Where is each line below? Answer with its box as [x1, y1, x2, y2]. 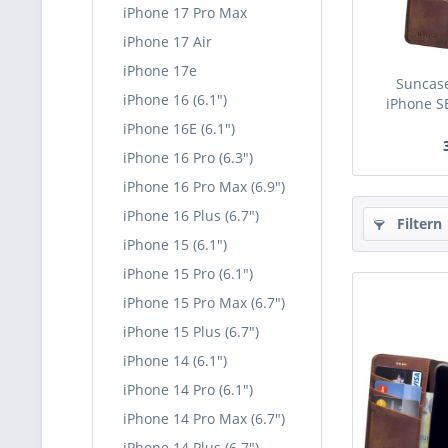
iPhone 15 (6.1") [123, 235, 227, 254]
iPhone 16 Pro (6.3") [123, 148, 253, 167]
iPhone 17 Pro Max [123, 3, 247, 22]
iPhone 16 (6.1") [123, 90, 227, 109]
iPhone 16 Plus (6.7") [123, 206, 259, 225]
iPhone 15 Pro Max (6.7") [123, 293, 285, 312]
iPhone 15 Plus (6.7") [123, 322, 259, 341]
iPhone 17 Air [123, 32, 212, 51]
